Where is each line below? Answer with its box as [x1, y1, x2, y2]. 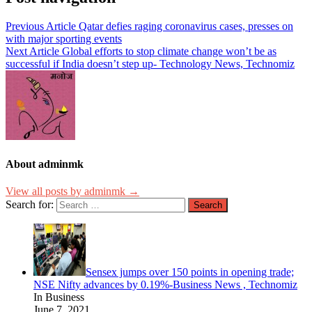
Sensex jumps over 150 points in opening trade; [86, 266, 294, 278]
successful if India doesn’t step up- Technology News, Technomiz [6, 58, 295, 70]
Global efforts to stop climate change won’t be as [62, 45, 276, 58]
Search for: [6, 198, 54, 210]
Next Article [6, 45, 59, 58]
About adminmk [6, 157, 84, 170]
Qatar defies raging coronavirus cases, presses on [79, 20, 293, 33]
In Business [33, 291, 84, 303]
